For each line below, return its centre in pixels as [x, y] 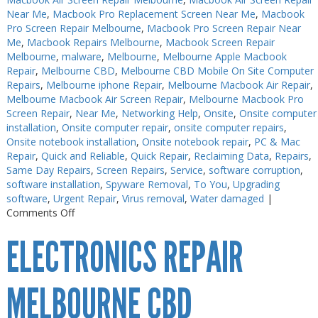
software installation [53, 184]
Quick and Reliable [83, 156]
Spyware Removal [147, 184]
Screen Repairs [130, 170]
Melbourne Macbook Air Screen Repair [94, 99]
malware [81, 56]
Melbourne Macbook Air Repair [238, 85]
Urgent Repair [84, 198]
